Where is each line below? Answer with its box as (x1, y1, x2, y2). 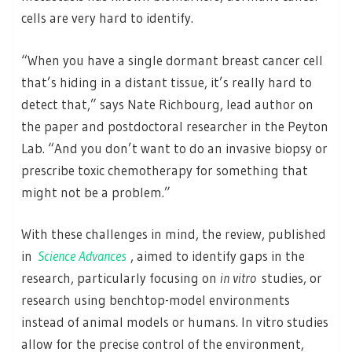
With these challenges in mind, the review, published (21, 225, 326, 243)
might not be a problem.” (21, 183, 170, 200)
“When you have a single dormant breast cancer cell (21, 51, 323, 68)
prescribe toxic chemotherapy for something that (21, 161, 308, 178)
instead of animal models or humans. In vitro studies (21, 313, 328, 331)
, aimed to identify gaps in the (130, 247, 305, 265)
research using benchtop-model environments (21, 291, 290, 309)
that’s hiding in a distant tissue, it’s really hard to (21, 73, 312, 90)
